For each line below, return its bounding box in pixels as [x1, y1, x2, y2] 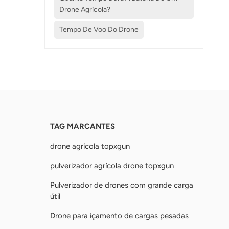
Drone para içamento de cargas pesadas [50, 211, 189, 220]
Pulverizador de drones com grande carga [50, 180, 193, 190]
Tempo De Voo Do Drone [59, 25, 139, 34]
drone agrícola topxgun [50, 141, 130, 151]
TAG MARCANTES [50, 121, 115, 131]
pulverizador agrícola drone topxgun [50, 161, 174, 170]
